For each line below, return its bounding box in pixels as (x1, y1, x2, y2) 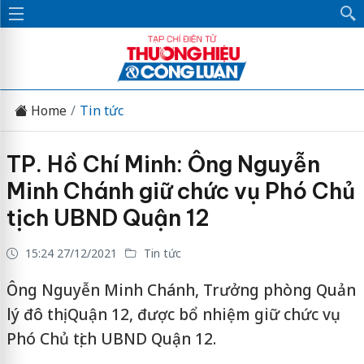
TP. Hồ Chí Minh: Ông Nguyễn (6, 150, 320, 178)
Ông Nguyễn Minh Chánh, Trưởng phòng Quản (6, 279, 356, 301)
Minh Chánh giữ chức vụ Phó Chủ (6, 177, 355, 205)
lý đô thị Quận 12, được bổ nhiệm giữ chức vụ (6, 304, 340, 325)
